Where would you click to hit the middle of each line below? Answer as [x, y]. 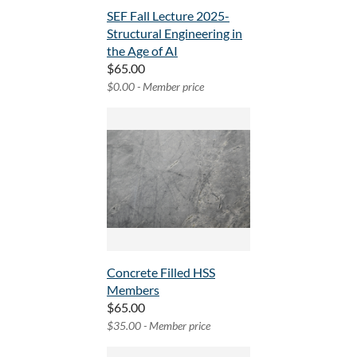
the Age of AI [142, 51]
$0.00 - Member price [155, 87]
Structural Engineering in [175, 33]
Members [133, 290]
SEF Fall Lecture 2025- [168, 16]
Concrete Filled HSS [161, 273]
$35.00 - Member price [159, 326]
